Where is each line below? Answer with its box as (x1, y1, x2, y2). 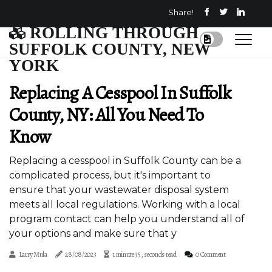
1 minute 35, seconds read (112, 250, 177, 259)
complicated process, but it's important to (9, 169, 211, 181)
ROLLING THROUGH (25, 24, 199, 40)
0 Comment (195, 250, 226, 259)
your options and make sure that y (9, 228, 177, 239)
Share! (168, 7, 194, 17)
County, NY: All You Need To (9, 103, 203, 127)
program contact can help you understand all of (9, 213, 245, 225)
